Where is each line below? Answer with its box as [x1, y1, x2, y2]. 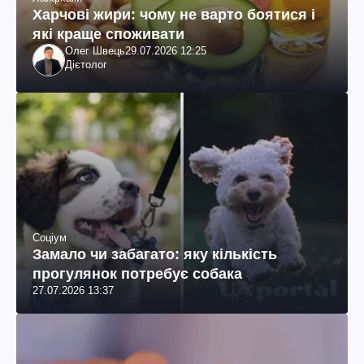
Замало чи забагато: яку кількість [32, 245, 277, 262]
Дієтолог [65, 58, 107, 71]
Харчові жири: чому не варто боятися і [32, 6, 315, 23]
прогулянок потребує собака [32, 265, 242, 282]
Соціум [32, 231, 67, 244]
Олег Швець [65, 44, 125, 57]
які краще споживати [32, 25, 184, 42]
